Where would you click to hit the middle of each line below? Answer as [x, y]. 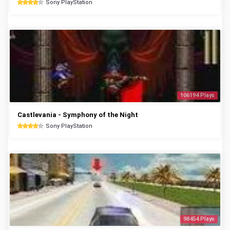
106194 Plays [197, 95]
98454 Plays [199, 219]
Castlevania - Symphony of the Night [78, 115]
